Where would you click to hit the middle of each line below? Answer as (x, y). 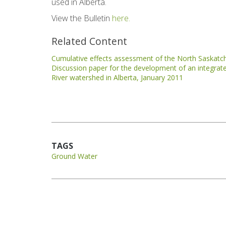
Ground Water (74, 156)
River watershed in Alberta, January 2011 (117, 77)
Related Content (89, 41)
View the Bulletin (81, 18)
